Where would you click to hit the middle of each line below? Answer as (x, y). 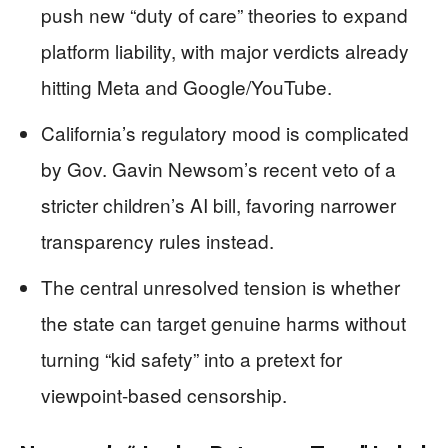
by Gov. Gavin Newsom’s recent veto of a (218, 169)
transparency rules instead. (157, 241)
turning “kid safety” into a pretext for (191, 359)
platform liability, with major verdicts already (225, 51)
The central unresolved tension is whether (220, 287)
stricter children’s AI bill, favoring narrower (218, 205)
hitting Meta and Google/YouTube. (186, 87)
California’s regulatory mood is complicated (225, 133)
